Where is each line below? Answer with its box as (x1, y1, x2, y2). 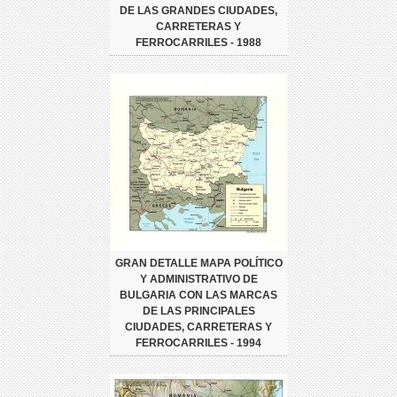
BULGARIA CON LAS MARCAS (120, 288, 277, 301)
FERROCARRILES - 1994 (136, 336, 261, 349)
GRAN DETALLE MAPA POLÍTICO (114, 256, 283, 269)
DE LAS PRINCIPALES (142, 304, 255, 317)
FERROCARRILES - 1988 (136, 35, 261, 49)
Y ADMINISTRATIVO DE (139, 272, 258, 285)
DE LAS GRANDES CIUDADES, (120, 4, 277, 17)
